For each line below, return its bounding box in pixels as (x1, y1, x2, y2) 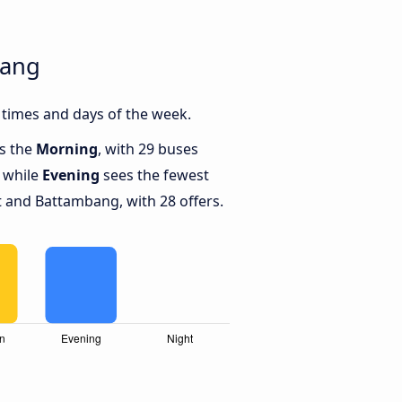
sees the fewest (100, 165, 209, 186)
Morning (36, 139, 98, 160)
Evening (42, 165, 100, 186)
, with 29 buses (98, 139, 198, 160)
